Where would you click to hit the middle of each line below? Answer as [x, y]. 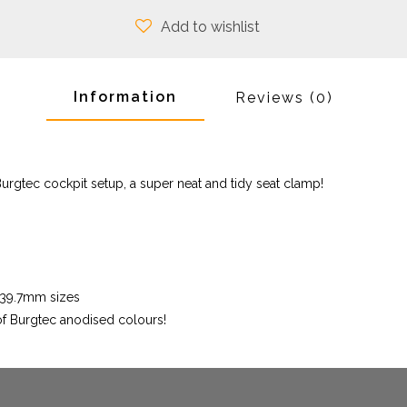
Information [125, 97]
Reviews [273, 98]
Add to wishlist [211, 27]
